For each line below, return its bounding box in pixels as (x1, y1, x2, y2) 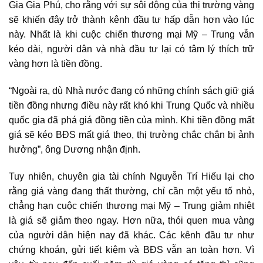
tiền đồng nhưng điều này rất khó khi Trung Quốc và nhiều (9, 100, 254, 111)
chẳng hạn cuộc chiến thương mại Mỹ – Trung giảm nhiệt (9, 200, 254, 211)
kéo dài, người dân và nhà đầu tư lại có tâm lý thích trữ (9, 44, 254, 55)
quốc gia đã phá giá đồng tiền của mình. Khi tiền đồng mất (9, 115, 254, 126)
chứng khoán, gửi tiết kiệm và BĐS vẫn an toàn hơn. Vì (9, 244, 254, 255)
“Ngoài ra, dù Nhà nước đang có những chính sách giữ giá (9, 86, 254, 96)
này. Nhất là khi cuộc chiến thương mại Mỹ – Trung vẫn (9, 29, 254, 40)
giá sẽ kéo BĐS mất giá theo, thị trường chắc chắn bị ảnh (9, 130, 254, 140)
